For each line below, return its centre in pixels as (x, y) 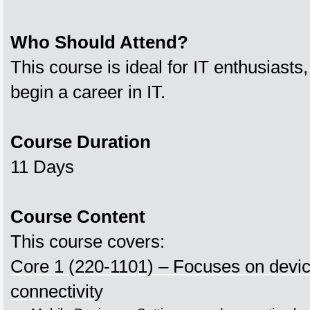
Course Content (78, 217)
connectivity (57, 291)
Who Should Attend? (99, 42)
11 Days (42, 167)
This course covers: (88, 241)
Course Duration (81, 142)
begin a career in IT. (88, 92)
